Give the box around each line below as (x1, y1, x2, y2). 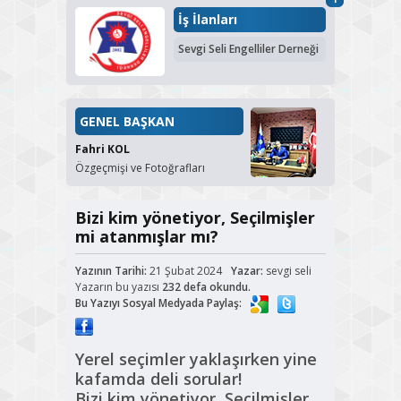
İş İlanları (178, 11, 237, 29)
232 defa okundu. (162, 279, 251, 295)
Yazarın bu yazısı (75, 279, 162, 295)
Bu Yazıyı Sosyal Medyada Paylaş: (75, 295, 242, 311)
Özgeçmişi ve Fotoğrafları (75, 160, 205, 176)
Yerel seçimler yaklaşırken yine (75, 348, 317, 371)
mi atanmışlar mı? (75, 226, 218, 248)
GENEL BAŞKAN (80, 113, 175, 131)
